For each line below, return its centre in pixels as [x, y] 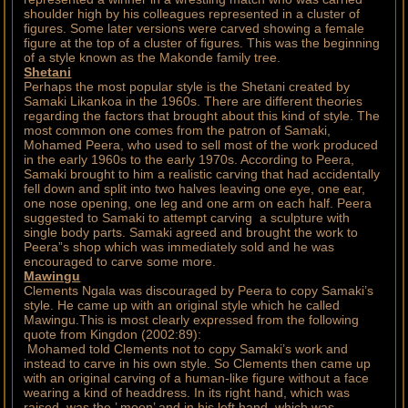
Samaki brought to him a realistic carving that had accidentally [202, 174]
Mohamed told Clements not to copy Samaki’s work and [186, 349]
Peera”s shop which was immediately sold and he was [179, 247]
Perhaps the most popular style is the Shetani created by [187, 87]
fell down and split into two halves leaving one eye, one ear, [195, 189]
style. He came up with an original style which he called [182, 306]
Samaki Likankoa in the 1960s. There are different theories [194, 102]
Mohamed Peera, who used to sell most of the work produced [201, 145]
